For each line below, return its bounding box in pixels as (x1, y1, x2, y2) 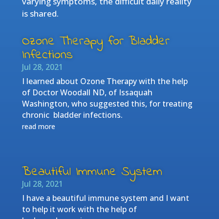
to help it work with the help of (22, 203, 137, 215)
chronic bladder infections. (22, 109, 125, 120)
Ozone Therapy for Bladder (22, 32, 170, 51)
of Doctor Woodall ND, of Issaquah (22, 87, 153, 98)
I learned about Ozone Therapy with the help (22, 75, 188, 87)
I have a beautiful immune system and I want (22, 192, 189, 203)
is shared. (22, 7, 59, 19)
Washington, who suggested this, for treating (22, 98, 193, 109)
